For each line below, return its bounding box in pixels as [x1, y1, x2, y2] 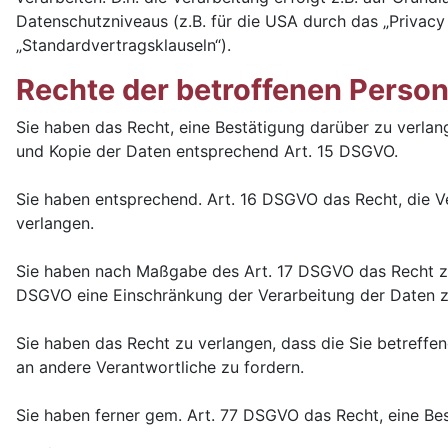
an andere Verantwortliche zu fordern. [16, 357, 304, 377]
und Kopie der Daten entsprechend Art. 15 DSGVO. [16, 141, 398, 161]
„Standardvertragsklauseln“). [16, 35, 231, 55]
